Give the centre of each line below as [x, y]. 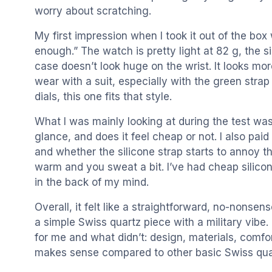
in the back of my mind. [92, 182]
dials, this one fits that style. [103, 97]
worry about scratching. [93, 11]
